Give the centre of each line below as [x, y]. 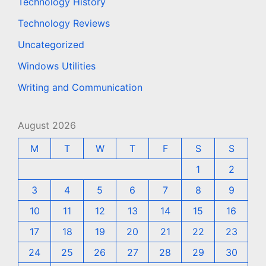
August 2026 [47, 126]
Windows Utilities [57, 66]
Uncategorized [51, 45]
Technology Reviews [64, 23]
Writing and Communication [80, 88]
